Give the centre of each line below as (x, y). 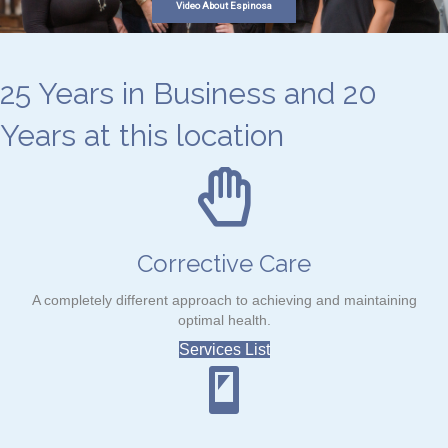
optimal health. (224, 320)
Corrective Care (224, 263)
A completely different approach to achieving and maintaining (224, 300)
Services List (224, 349)
